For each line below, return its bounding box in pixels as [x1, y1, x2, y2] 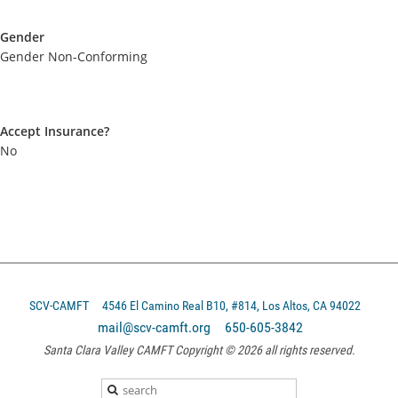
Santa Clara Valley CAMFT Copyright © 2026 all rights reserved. [43, 342, 355, 357]
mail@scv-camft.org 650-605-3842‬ [98, 318, 303, 336]
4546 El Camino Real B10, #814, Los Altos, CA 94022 [89, 298, 369, 313]
